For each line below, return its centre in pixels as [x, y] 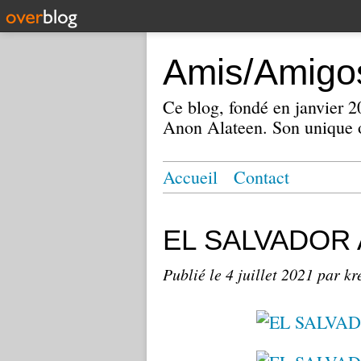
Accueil [190, 177]
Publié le [194, 274]
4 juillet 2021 [272, 274]
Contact [261, 177]
